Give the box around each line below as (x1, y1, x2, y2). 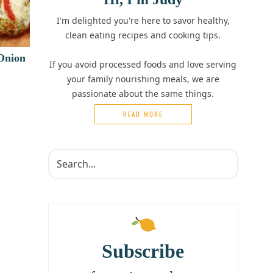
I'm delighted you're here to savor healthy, (56, 15, 230, 27)
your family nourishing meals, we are (66, 73, 219, 85)
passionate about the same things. (72, 88, 214, 100)
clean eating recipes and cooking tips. (65, 29, 221, 41)
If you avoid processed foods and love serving (49, 58, 237, 71)
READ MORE (123, 109, 163, 119)
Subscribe (102, 239, 185, 262)
